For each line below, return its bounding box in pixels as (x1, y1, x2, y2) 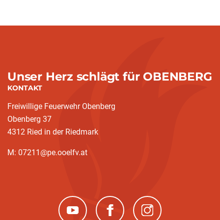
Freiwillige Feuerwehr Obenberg (7, 102, 115, 111)
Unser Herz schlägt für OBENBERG (7, 69, 212, 83)
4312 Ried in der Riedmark (7, 127, 98, 137)
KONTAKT (7, 83, 42, 92)
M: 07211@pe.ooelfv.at (7, 148, 87, 157)
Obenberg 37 (7, 114, 52, 124)
